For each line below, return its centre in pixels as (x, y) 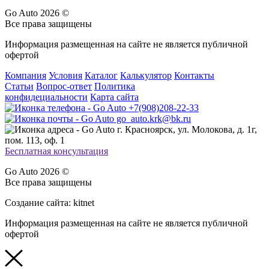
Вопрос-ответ (64, 86)
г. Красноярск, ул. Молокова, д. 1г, (186, 130)
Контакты (194, 76)
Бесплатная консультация (56, 151)
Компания (26, 76)
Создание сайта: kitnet (50, 203)
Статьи (19, 86)
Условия (65, 76)
